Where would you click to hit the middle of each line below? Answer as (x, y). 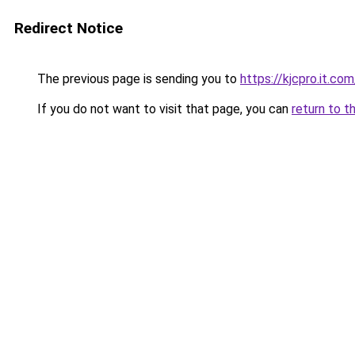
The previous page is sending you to (137, 79)
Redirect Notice (69, 28)
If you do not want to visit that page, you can (163, 109)
